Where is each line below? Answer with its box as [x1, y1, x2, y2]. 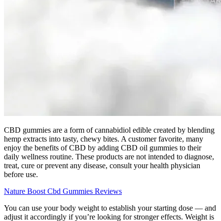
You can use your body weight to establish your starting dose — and [4, 204, 216, 213]
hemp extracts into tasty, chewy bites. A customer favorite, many [4, 135, 203, 144]
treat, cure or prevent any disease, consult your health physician [4, 161, 200, 170]
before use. [4, 170, 38, 179]
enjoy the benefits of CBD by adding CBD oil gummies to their [4, 144, 201, 152]
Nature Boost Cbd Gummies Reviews [4, 187, 122, 196]
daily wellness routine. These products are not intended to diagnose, [4, 152, 214, 161]
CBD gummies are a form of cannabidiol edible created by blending [4, 126, 215, 135]
